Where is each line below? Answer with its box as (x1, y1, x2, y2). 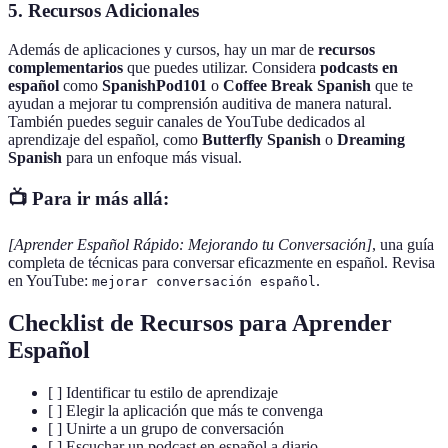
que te (371, 76, 413, 94)
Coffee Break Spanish (223, 76, 371, 94)
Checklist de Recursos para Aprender (8, 309, 392, 336)
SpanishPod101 (102, 76, 207, 94)
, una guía (372, 235, 434, 253)
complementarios (8, 58, 123, 76)
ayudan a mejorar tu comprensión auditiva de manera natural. (8, 94, 392, 112)
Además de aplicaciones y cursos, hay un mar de (8, 40, 318, 58)
